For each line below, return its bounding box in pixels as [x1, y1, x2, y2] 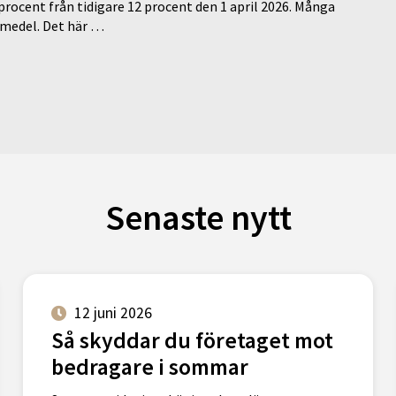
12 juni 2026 [73, 303, 152, 324]
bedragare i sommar [50, 353, 248, 382]
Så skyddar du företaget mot [50, 326, 333, 355]
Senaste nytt [104, 195, 292, 240]
